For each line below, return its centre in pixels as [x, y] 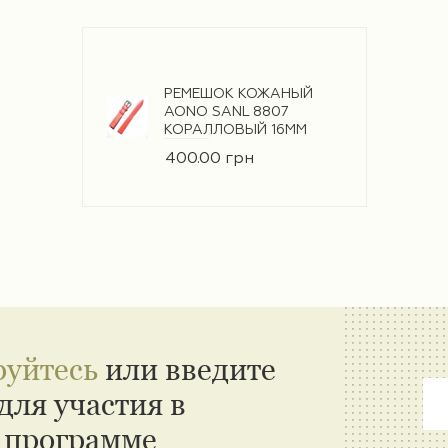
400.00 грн [210, 158]
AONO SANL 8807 [227, 111]
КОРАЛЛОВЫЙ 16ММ [236, 129]
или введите [187, 369]
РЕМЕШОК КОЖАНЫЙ [239, 93]
